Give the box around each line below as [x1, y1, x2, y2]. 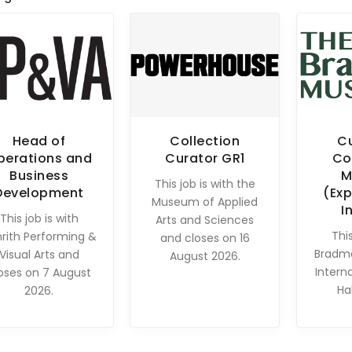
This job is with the [154, 175, 255, 192]
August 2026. [169, 247, 240, 264]
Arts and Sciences [156, 211, 255, 228]
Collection [170, 131, 240, 150]
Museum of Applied [152, 193, 258, 210]
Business [9, 166, 69, 185]
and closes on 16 [159, 229, 250, 246]
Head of [12, 131, 66, 150]
